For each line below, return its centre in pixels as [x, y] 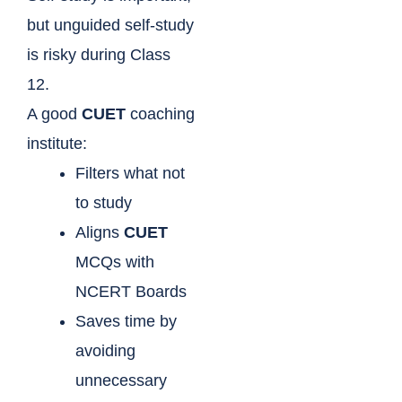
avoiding [105, 351]
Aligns [100, 233]
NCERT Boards [131, 292]
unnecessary [121, 381]
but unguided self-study [110, 26]
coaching [160, 114]
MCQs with [115, 262]
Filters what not [130, 174]
